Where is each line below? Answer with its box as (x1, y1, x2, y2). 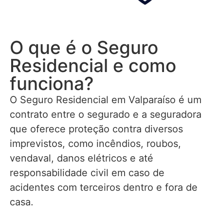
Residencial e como (10, 54, 176, 77)
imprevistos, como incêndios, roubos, (10, 138, 181, 150)
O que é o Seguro (10, 36, 158, 59)
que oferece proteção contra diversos (10, 123, 183, 135)
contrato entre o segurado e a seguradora (10, 109, 201, 121)
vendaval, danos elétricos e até (10, 152, 153, 164)
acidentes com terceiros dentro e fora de (10, 182, 198, 194)
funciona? (10, 73, 93, 95)
